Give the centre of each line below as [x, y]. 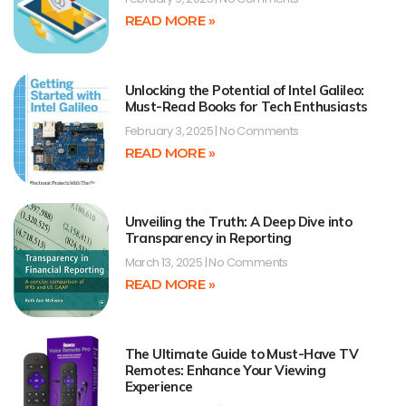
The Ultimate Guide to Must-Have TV [242, 353]
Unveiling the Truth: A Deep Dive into [238, 222]
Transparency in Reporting [208, 238]
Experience [159, 386]
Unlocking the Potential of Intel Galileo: [244, 90]
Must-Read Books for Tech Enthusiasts [246, 106]
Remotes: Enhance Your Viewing [225, 370]
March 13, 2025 [164, 263]
